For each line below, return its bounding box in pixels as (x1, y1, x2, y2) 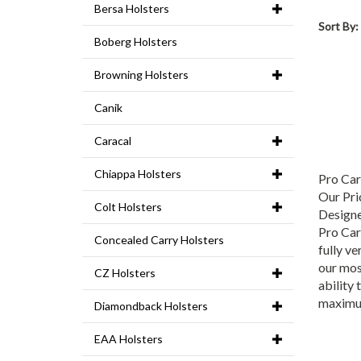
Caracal (94, 134, 131, 148)
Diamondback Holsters (94, 299, 208, 313)
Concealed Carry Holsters (94, 233, 224, 247)
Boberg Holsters (94, 35, 177, 49)
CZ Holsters (94, 266, 156, 280)
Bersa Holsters (94, 2, 169, 16)
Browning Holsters (94, 68, 189, 82)
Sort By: (317, 19, 359, 34)
